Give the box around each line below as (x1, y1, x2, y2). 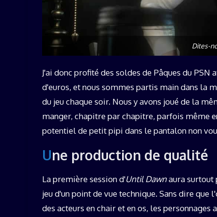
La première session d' (42, 174, 125, 185)
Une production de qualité (52, 146, 208, 164)
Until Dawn (125, 174, 167, 185)
